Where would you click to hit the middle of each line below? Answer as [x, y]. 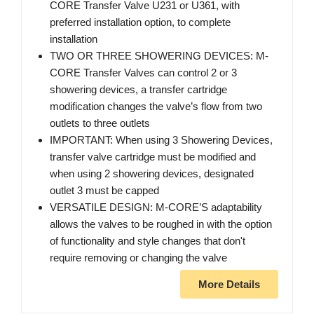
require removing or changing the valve [138, 258]
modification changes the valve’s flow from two [156, 107]
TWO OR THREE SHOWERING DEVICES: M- [159, 56]
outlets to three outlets [100, 123]
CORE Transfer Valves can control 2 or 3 [143, 73]
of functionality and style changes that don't [148, 241]
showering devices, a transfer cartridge [138, 90]
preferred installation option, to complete [140, 22]
